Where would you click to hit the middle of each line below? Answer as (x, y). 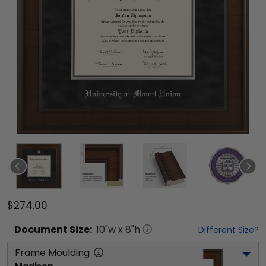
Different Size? (229, 230)
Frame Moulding (52, 253)
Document (41, 229)
